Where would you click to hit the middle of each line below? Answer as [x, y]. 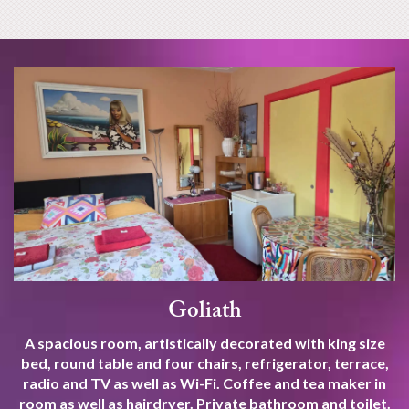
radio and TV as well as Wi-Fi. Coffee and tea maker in [204, 383]
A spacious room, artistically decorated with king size [204, 342]
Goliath [204, 311]
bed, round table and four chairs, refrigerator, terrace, [204, 362]
